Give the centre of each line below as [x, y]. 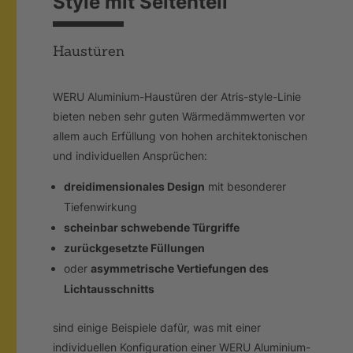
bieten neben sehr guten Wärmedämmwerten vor [179, 117]
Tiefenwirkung [101, 207]
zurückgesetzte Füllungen [135, 248]
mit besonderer [246, 187]
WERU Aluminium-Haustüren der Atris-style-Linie [177, 97]
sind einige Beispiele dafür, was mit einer [157, 328]
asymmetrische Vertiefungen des [180, 269]
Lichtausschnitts [110, 289]
